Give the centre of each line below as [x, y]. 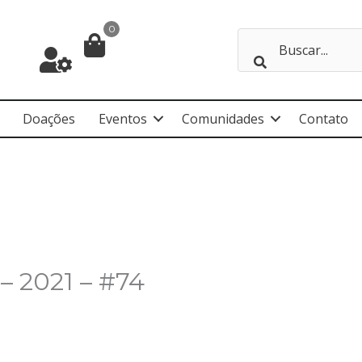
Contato [324, 119]
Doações [49, 119]
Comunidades [223, 119]
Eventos [123, 119]
